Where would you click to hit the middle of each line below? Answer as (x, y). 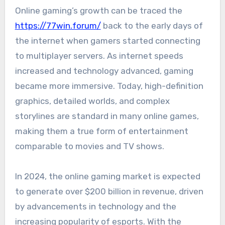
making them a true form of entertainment (101, 131)
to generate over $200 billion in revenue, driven (109, 191)
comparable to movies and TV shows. (89, 146)
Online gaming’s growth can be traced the (98, 10)
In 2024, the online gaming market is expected (107, 176)
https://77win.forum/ (58, 25)
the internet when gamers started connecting (107, 40)
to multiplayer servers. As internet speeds (99, 55)
